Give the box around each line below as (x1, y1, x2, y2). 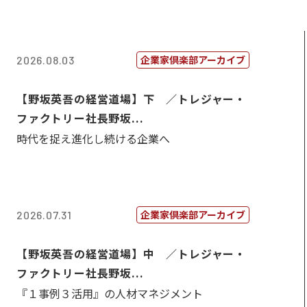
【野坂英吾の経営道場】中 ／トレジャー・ (16, 245, 247, 262)
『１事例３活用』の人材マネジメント (16, 285, 203, 302)
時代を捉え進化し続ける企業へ (16, 130, 170, 147)
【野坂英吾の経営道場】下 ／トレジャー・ (16, 90, 246, 107)
